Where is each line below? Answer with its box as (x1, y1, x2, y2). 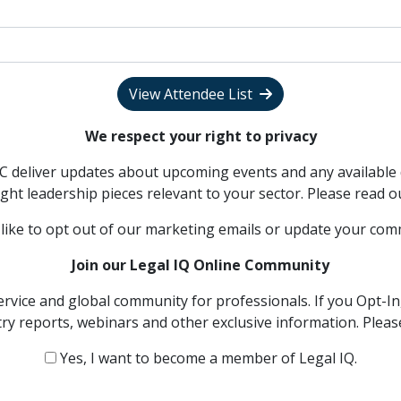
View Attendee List (129, 83, 252, 104)
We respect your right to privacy (84, 125, 317, 146)
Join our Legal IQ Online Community (72, 254, 329, 275)
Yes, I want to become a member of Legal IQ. (55, 347, 357, 368)
